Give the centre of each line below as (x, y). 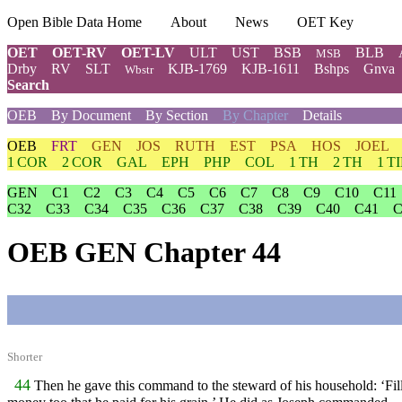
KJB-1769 (197, 69)
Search (28, 85)
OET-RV (79, 52)
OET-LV (148, 52)
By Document (91, 115)
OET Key (325, 22)
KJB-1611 (271, 69)
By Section (177, 115)
